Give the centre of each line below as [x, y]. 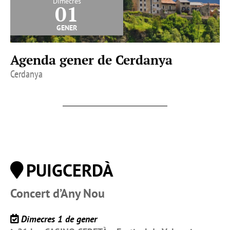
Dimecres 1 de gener [59, 219]
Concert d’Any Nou [57, 194]
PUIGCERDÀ [70, 170]
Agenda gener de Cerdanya [91, 60]
